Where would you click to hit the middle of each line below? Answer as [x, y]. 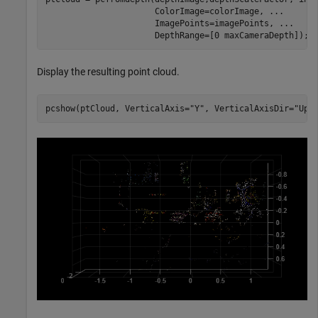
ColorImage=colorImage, [157, 11]
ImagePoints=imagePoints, [162, 23]
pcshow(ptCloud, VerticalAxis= [117, 108]
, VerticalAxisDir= [249, 108]
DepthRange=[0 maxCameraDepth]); [177, 35]
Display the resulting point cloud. [108, 72]
